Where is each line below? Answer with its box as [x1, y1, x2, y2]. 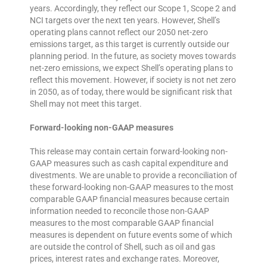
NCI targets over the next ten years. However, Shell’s [30, 15, 220, 26]
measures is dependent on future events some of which [30, 230, 232, 240]
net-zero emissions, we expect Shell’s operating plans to [30, 63, 233, 73]
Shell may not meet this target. [30, 99, 142, 109]
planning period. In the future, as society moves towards [30, 51, 236, 61]
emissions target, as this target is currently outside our [30, 39, 229, 49]
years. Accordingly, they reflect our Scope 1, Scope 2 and [30, 4, 236, 14]
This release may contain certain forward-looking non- [30, 147, 228, 157]
